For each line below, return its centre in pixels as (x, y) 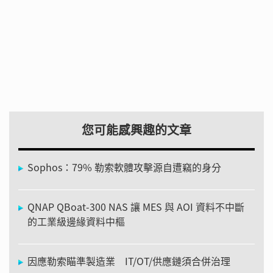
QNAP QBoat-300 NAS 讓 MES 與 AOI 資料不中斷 (136, 206)
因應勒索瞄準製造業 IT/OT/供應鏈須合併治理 (129, 261)
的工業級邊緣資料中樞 (76, 221)
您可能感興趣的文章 (136, 129)
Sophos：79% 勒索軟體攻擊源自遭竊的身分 (124, 167)
